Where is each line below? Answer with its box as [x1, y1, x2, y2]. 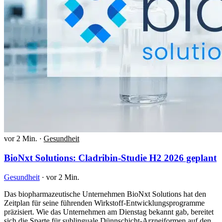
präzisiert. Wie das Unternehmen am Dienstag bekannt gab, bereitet [4, 207, 214, 216]
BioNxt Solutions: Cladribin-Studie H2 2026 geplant [4, 152, 217, 163]
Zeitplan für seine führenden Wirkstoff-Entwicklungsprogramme [4, 198, 205, 207]
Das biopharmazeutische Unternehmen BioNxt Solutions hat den [4, 189, 206, 198]
